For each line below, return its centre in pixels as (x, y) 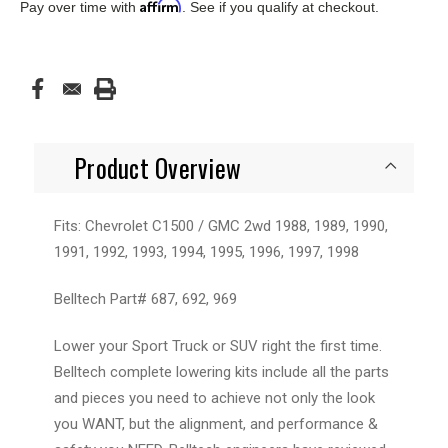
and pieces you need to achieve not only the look (214, 397)
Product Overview (157, 167)
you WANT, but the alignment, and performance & (216, 423)
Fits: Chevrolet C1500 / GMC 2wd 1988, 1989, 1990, (221, 225)
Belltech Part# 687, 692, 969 (145, 298)
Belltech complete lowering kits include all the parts (221, 371)
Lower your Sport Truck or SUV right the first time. (218, 345)
